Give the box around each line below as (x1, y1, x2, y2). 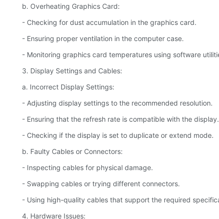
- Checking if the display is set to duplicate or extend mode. (22, 131, 214, 140)
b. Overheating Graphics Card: (22, 2, 120, 11)
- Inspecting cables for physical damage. (22, 163, 153, 172)
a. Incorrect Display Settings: (22, 83, 114, 91)
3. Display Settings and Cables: (22, 66, 122, 75)
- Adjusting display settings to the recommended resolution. (22, 99, 213, 108)
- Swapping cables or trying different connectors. (22, 179, 180, 188)
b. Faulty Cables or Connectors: (22, 147, 123, 156)
